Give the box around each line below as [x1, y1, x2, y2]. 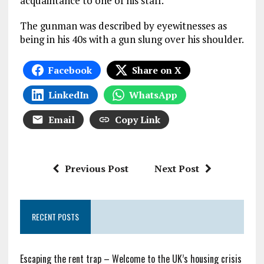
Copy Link [114, 113, 160, 127]
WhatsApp [128, 88, 177, 102]
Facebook [48, 64, 92, 77]
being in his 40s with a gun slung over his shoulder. [19, 32, 244, 47]
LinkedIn [48, 88, 89, 102]
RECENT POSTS [31, 210, 79, 223]
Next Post [154, 162, 199, 176]
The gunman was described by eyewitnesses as [19, 19, 227, 33]
